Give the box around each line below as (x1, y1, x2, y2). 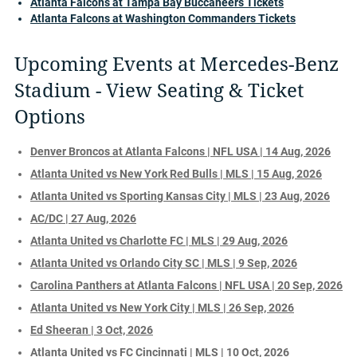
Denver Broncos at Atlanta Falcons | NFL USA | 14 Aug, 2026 (30, 144, 331, 158)
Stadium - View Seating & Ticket (14, 79, 304, 102)
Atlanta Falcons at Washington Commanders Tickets (30, 11, 296, 25)
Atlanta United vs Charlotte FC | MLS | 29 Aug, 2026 (30, 233, 288, 247)
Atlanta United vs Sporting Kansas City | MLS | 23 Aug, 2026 (30, 189, 330, 202)
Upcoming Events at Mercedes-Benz (14, 53, 339, 76)
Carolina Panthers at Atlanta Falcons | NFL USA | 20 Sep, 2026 (30, 278, 343, 292)
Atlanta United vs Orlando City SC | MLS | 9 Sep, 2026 (30, 256, 297, 269)
